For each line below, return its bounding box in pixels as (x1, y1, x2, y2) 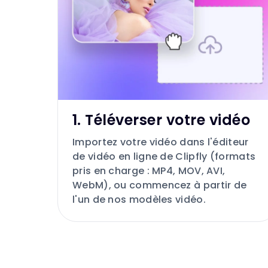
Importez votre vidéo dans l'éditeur (72, 135, 249, 150)
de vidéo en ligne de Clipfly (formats (72, 150, 256, 164)
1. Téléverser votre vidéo (72, 110, 250, 130)
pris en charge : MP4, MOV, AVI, (72, 164, 226, 178)
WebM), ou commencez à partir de (72, 178, 247, 193)
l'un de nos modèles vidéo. (72, 193, 206, 207)
